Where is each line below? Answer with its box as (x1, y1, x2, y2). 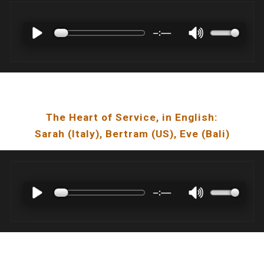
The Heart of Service (46, 111, 156, 123)
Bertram (105, 128, 148, 140)
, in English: (156, 111, 218, 123)
